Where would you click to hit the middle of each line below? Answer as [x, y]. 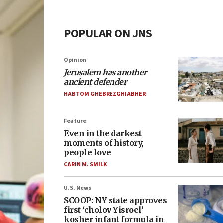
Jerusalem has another [105, 72]
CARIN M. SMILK [85, 165]
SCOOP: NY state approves [115, 200]
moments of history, [104, 143]
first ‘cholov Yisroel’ [104, 210]
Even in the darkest [103, 133]
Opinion [75, 60]
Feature [75, 121]
